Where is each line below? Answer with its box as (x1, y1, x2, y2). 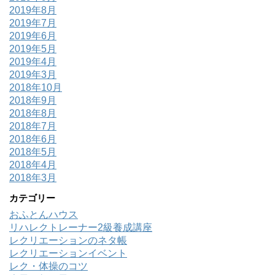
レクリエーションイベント (9, 248, 127, 259)
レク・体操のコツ (9, 261, 88, 272)
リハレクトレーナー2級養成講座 (9, 222, 152, 233)
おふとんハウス (9, 209, 78, 220)
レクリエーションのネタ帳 (9, 235, 127, 246)
